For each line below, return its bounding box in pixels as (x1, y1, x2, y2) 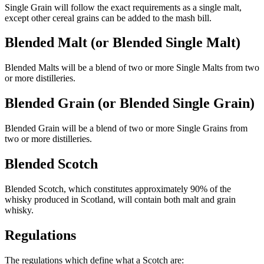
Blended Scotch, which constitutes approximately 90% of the (5, 183, 231, 194)
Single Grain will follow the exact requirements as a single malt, (5, 2, 242, 12)
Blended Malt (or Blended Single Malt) (5, 35, 240, 51)
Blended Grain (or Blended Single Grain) (5, 95, 255, 111)
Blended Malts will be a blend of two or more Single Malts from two (5, 62, 259, 73)
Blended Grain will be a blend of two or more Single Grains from (5, 123, 247, 134)
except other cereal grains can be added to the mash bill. (5, 12, 212, 23)
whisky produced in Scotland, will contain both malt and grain (5, 194, 236, 204)
